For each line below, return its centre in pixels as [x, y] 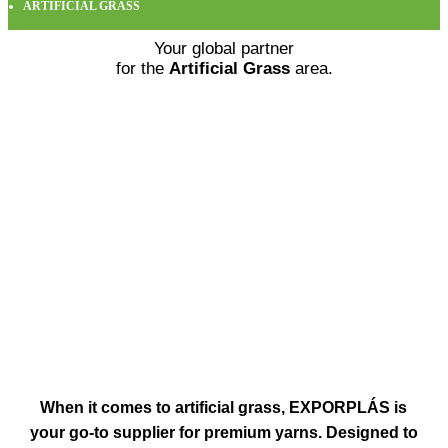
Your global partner [224, 48]
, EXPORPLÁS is [344, 408]
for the [142, 68]
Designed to [371, 433]
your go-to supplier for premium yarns [173, 433]
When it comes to [108, 408]
